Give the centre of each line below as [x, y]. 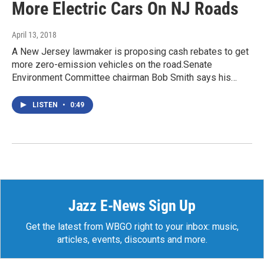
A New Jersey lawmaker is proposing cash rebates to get [130, 52]
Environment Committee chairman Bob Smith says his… [124, 78]
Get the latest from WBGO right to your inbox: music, [132, 227]
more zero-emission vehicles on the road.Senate [112, 65]
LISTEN [46, 105]
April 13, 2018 [34, 35]
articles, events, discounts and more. [132, 240]
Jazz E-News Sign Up [132, 206]
